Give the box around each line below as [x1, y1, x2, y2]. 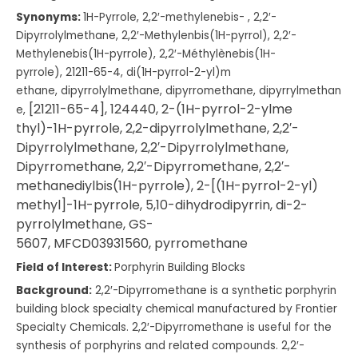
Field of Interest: [16, 259, 114, 275]
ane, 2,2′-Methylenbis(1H [95, 27, 225, 43]
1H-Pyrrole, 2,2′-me [83, 9, 183, 25]
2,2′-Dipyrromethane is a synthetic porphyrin [92, 282, 336, 298]
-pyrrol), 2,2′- [225, 27, 296, 43]
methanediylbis [16, 176, 113, 195]
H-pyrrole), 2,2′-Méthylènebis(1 [97, 46, 263, 62]
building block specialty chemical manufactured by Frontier [16, 300, 337, 316]
